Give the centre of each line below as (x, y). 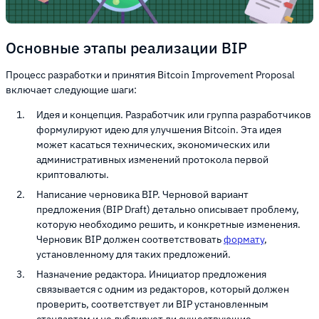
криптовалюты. (73, 174)
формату (244, 239)
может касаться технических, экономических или (153, 145)
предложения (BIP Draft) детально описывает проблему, (168, 209)
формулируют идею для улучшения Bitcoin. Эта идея (159, 130)
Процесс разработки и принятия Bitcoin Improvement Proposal (150, 75)
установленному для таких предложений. (134, 254)
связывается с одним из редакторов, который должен (163, 289)
